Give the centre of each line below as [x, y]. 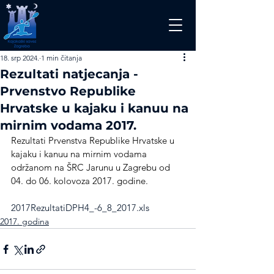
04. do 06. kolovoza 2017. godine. [80, 181]
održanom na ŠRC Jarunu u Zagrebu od [92, 167]
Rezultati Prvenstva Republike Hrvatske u [94, 140]
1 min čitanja [61, 58]
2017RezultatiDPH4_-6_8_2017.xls [80, 208]
